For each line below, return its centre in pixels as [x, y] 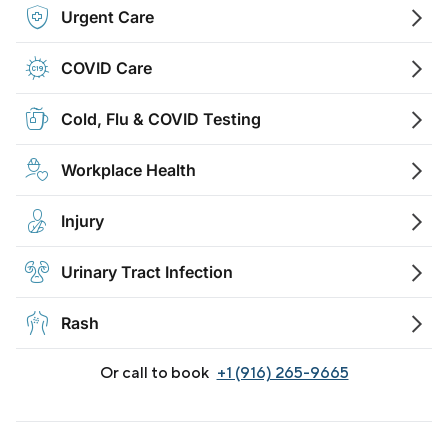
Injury [82, 220]
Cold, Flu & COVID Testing [161, 118]
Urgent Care [107, 16]
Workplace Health [128, 169]
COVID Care [106, 67]
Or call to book [154, 372]
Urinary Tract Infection [147, 271]
